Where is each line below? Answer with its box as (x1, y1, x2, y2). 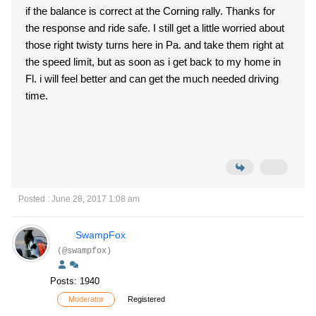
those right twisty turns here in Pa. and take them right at (25, 39, 284, 51)
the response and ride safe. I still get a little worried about (25, 22, 284, 34)
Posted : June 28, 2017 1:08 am (18, 194, 140, 204)
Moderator (68, 295, 104, 303)
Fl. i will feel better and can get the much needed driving (25, 73, 279, 85)
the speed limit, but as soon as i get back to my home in (25, 56, 281, 68)
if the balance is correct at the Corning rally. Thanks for (25, 5, 275, 17)
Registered (128, 295, 165, 303)
